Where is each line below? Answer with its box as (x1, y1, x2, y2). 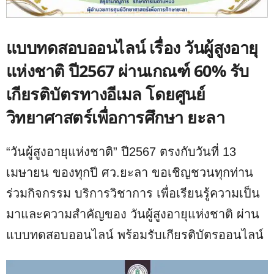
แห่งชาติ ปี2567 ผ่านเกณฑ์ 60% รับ (6, 59, 249, 83)
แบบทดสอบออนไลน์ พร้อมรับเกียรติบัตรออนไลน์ (6, 228, 264, 242)
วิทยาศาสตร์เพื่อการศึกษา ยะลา (6, 106, 225, 129)
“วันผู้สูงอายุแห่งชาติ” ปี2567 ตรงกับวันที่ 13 (6, 145, 236, 159)
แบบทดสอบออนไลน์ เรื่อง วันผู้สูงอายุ (6, 36, 258, 59)
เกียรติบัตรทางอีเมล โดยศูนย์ (6, 83, 206, 106)
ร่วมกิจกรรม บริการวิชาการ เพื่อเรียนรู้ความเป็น (6, 187, 260, 201)
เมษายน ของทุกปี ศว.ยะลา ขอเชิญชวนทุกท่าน (6, 166, 253, 180)
